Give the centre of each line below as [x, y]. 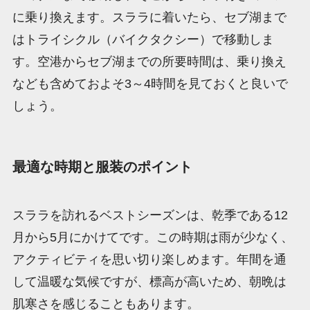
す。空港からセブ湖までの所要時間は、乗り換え [149, 62]
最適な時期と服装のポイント [102, 167]
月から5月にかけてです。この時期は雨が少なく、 [153, 237]
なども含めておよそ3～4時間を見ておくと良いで [150, 84]
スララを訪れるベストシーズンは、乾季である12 [150, 215]
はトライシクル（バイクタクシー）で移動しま [143, 40]
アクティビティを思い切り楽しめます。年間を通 [149, 259]
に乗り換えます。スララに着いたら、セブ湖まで [149, 18]
